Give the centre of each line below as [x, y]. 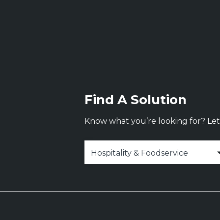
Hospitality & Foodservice [139, 153]
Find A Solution [136, 100]
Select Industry [110, 144]
